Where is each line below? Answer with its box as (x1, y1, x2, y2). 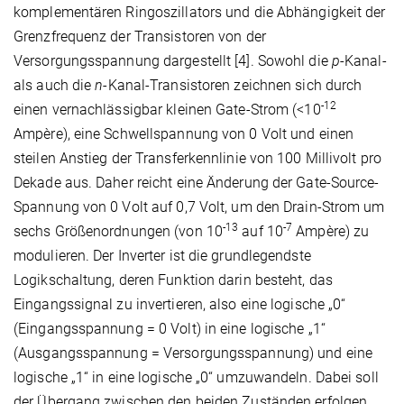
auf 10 (238, 223, 283, 241)
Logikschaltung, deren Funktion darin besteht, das (14, 271, 333, 289)
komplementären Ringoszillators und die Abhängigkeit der (14, 4, 386, 22)
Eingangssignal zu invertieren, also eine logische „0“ (14, 296, 346, 314)
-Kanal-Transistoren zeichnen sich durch (103, 77, 363, 95)
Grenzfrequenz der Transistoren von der (14, 28, 266, 46)
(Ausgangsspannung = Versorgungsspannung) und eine (14, 344, 372, 363)
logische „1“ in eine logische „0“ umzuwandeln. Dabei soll (14, 369, 379, 387)
